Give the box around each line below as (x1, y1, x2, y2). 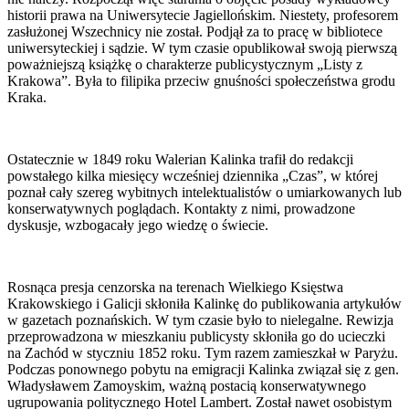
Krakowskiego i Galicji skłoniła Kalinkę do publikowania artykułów (7, 295, 402, 311)
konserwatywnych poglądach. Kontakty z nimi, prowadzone (7, 200, 355, 216)
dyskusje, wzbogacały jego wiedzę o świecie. (7, 216, 268, 233)
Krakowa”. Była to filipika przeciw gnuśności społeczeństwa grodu (7, 72, 395, 89)
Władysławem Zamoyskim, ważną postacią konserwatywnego (7, 377, 366, 393)
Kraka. (7, 89, 47, 105)
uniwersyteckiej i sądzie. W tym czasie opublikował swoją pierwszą (7, 39, 397, 56)
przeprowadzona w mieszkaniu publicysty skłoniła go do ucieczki (7, 328, 385, 344)
